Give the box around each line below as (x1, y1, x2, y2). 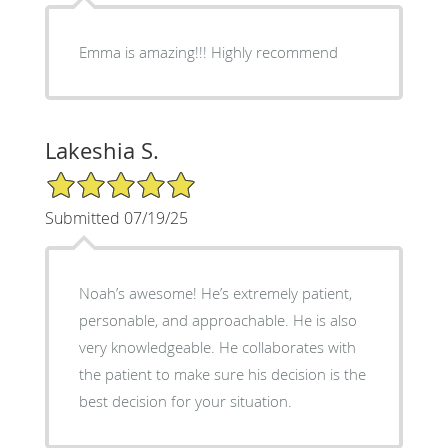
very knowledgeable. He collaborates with (78, 336, 356, 357)
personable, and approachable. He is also (78, 309, 357, 330)
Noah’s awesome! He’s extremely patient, (78, 282, 352, 303)
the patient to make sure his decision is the (78, 363, 366, 384)
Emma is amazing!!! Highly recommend (78, 41, 338, 62)
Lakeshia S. (44, 135, 159, 165)
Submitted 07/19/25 (44, 206, 188, 229)
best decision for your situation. (78, 390, 292, 411)
